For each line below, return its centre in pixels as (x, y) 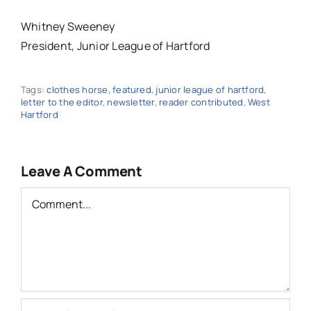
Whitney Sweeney (68, 27)
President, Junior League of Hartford (115, 46)
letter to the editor (61, 102)
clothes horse (77, 90)
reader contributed (201, 102)
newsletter (131, 102)
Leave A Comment (81, 171)
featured (132, 90)
